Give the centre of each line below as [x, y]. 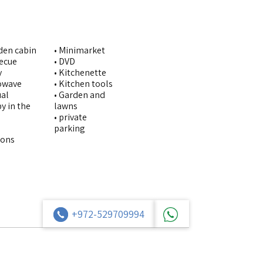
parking [70, 128]
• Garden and [80, 95]
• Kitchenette [80, 73]
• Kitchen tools [83, 84]
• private [70, 117]
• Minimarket [80, 50]
